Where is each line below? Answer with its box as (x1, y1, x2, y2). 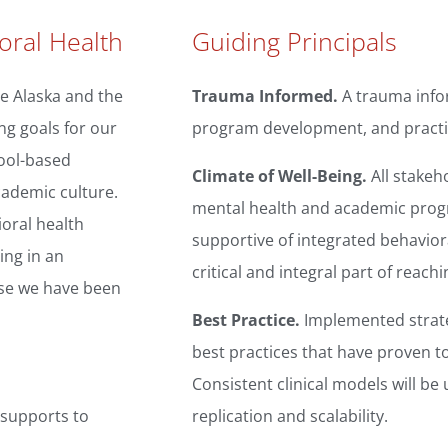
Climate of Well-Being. (192, 165, 368, 188)
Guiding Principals (192, 24, 398, 59)
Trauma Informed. (192, 85, 339, 108)
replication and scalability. (192, 405, 389, 428)
